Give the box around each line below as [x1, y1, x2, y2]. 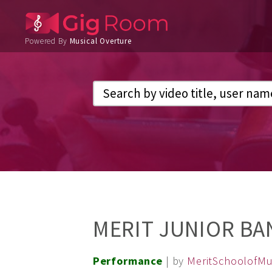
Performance [92, 253, 163, 268]
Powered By [25, 36, 70, 47]
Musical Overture [69, 36, 132, 47]
